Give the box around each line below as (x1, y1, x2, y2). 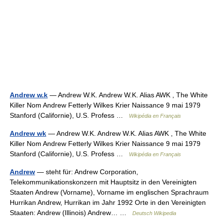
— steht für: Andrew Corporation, (35, 168, 138, 176)
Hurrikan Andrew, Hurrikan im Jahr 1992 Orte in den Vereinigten (10, 199, 206, 206)
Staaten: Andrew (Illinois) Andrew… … (10, 209, 132, 217)
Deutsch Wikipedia (132, 210, 176, 216)
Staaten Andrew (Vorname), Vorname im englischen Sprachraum (10, 188, 209, 196)
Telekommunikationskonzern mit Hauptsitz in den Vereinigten (10, 178, 197, 186)
